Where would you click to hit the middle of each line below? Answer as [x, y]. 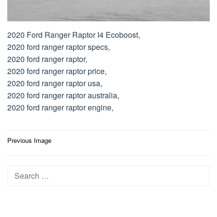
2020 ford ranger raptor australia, [63, 95]
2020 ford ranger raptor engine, [60, 108]
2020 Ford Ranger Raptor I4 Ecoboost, [74, 35]
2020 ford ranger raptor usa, [55, 83]
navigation [35, 154]
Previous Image [29, 140]
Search [20, 171]
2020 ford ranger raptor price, [57, 71]
